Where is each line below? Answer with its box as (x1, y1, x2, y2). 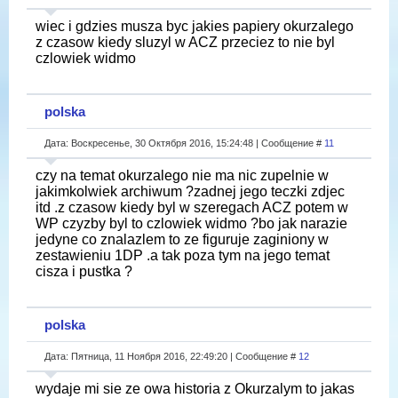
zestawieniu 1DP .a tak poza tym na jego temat (36, 247, 330, 263)
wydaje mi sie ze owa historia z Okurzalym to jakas (36, 380, 354, 396)
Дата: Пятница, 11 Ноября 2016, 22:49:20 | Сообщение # (44, 350, 298, 362)
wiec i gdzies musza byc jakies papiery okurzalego (36, 18, 354, 34)
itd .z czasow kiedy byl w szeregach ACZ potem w (36, 199, 348, 215)
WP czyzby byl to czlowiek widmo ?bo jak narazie (36, 215, 347, 231)
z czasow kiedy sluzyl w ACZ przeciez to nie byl (36, 34, 335, 50)
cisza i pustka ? (36, 263, 132, 279)
